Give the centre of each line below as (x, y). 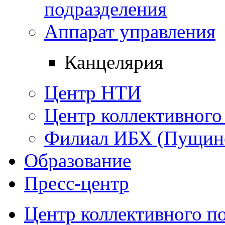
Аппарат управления (130, 31)
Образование (78, 160)
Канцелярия (114, 62)
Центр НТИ (93, 92)
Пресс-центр (77, 183)
